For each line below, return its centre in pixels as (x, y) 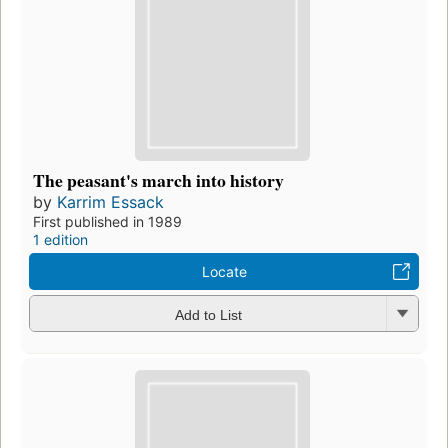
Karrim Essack (110, 202)
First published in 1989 (107, 222)
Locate (224, 272)
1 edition (60, 240)
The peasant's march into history (158, 180)
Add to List (208, 314)
